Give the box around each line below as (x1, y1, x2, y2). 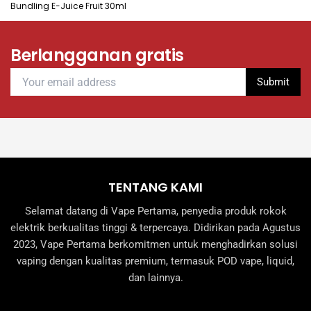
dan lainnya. (128, 271, 183, 284)
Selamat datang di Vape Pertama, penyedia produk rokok (24, 204, 287, 217)
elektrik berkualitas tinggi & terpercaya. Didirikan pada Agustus (10, 221, 301, 234)
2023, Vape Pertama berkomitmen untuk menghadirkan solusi (13, 237, 298, 251)
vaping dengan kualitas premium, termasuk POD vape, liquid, (17, 254, 294, 267)
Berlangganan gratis (10, 44, 184, 67)
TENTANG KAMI (108, 178, 203, 196)
